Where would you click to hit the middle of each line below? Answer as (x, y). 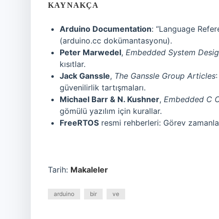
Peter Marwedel (90, 52)
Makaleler (89, 170)
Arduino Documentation (106, 29)
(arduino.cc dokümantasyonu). (116, 41)
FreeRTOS (79, 123)
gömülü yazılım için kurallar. (111, 111)
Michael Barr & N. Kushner (109, 99)
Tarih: (59, 170)
